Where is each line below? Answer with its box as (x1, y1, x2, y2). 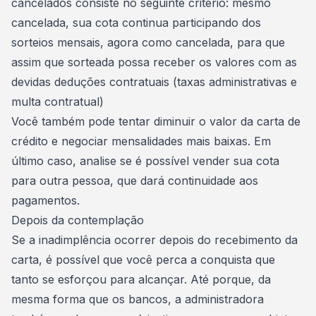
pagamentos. (11, 193, 80, 207)
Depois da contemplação (11, 213, 144, 227)
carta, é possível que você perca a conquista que (11, 253, 275, 267)
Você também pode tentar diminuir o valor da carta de (11, 114, 300, 128)
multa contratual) (11, 95, 104, 109)
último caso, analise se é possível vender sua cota (11, 154, 279, 168)
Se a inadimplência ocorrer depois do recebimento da (11, 233, 298, 247)
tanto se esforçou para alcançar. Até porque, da (11, 272, 271, 286)
